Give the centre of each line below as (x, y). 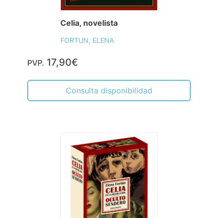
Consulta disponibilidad (109, 91)
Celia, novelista (89, 23)
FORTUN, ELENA (87, 40)
